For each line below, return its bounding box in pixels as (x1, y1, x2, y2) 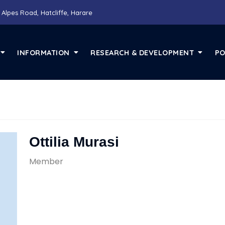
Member (29, 156, 63, 168)
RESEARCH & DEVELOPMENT (90, 47, 194, 57)
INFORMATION (17, 47, 70, 57)
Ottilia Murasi (29, 134, 119, 150)
